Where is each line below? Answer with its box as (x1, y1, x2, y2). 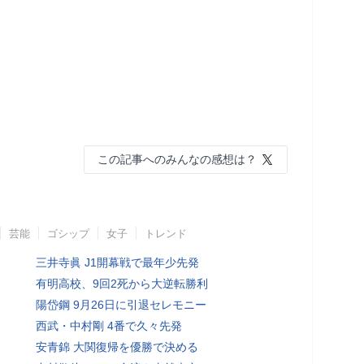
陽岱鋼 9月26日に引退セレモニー (36, 297, 206, 311)
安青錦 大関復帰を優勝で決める (36, 340, 198, 353)
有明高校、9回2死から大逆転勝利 (36, 276, 208, 290)
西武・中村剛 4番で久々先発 (36, 318, 182, 332)
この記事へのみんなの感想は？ (97, 152, 257, 166)
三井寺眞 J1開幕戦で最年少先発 (36, 255, 199, 269)
